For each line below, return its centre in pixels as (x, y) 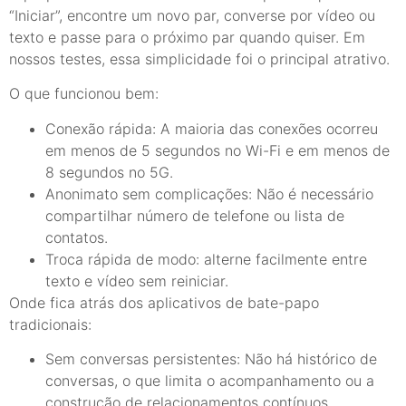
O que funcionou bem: (84, 94)
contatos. (77, 237)
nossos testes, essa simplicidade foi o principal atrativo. (199, 58)
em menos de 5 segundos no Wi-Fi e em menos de (217, 150)
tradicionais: (50, 324)
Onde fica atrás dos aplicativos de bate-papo (164, 302)
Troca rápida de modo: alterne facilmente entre (206, 259)
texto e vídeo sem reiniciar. (137, 280)
